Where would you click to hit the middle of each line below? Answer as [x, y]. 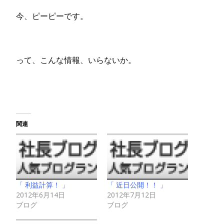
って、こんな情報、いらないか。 [76, 60]
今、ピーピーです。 [52, 16]
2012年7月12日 [131, 195]
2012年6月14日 [40, 195]
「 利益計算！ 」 [42, 185]
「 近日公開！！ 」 [137, 185]
